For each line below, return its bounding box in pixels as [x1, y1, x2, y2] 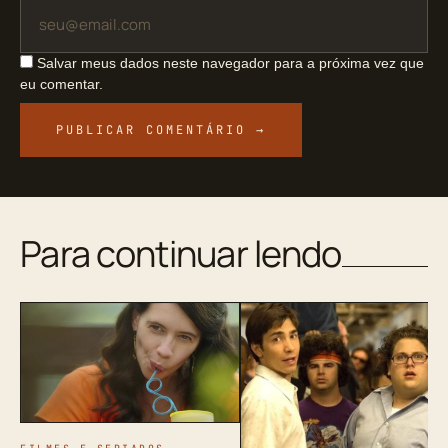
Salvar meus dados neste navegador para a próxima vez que [37, 54, 424, 71]
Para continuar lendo [20, 228, 342, 278]
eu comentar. [20, 75, 103, 92]
